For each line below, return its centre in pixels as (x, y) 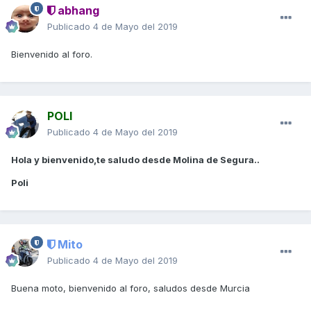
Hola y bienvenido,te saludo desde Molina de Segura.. (135, 160)
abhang (77, 11)
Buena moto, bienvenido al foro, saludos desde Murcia (131, 288)
